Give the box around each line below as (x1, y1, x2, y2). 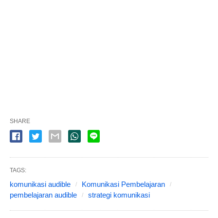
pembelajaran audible (10, 191, 77, 199)
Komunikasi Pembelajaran (82, 180, 165, 188)
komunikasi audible (10, 180, 71, 188)
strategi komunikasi (88, 191, 150, 199)
